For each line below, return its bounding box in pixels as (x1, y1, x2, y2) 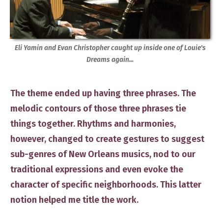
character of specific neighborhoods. (10, 179, 160, 191)
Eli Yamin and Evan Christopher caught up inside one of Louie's (14, 44, 206, 53)
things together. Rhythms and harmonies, (10, 118, 176, 130)
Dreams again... (86, 55, 134, 64)
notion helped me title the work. (10, 194, 140, 206)
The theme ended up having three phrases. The (10, 88, 196, 99)
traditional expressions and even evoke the (10, 164, 183, 175)
